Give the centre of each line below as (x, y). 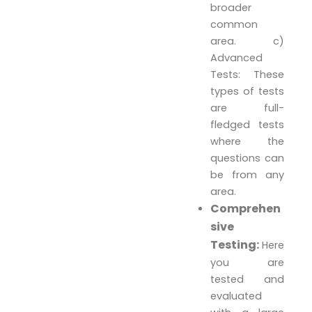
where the (247, 142)
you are (247, 263)
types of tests (247, 92)
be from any (247, 175)
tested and (247, 280)
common (234, 25)
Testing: (236, 245)
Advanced (237, 58)
